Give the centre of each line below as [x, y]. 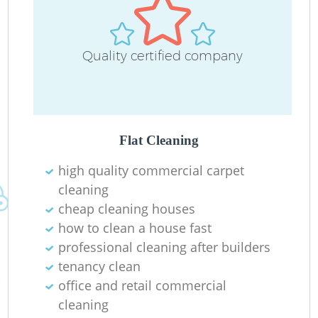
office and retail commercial [143, 285]
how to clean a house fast [135, 227]
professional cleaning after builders [165, 247]
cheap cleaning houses [127, 208]
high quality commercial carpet [152, 170]
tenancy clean [100, 266]
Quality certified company [163, 56]
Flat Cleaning [159, 140]
